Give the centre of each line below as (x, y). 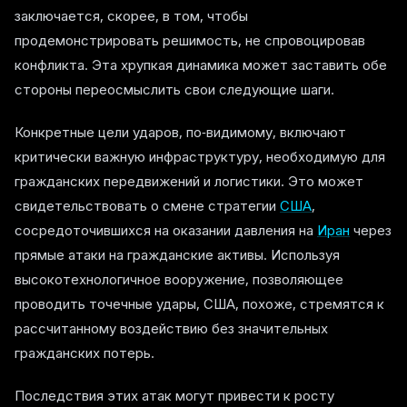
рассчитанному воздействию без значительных (171, 328)
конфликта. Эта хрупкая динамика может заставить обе (201, 65)
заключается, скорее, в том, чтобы (131, 15)
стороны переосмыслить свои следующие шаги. (174, 89)
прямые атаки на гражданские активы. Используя (177, 254)
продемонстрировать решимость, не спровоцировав (190, 40)
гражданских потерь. (84, 352)
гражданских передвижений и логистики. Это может (189, 181)
